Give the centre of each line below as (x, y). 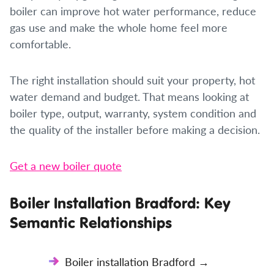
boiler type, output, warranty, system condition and (133, 113)
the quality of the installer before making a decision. (135, 129)
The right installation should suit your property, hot (132, 80)
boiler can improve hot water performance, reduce (133, 11)
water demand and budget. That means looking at (129, 96)
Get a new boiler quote (66, 165)
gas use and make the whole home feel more (119, 27)
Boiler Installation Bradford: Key (120, 203)
